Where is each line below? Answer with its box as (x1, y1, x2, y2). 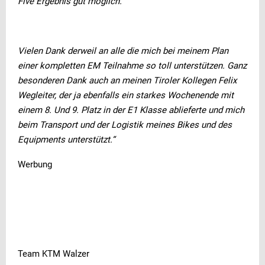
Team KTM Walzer (18, 248, 89, 260)
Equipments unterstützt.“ (18, 134, 115, 146)
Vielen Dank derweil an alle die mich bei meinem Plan (18, 46, 228, 57)
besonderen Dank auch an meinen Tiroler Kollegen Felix (18, 75, 237, 86)
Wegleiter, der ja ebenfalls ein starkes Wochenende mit (18, 90, 234, 101)
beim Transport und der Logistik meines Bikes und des (18, 119, 232, 131)
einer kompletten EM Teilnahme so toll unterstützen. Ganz (18, 60, 247, 72)
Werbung (18, 159, 52, 170)
